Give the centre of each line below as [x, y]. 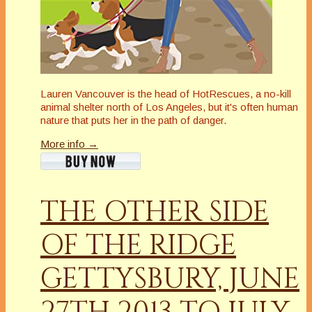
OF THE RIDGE [138, 246]
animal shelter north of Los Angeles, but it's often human [169, 107]
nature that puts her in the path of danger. [133, 120]
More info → [69, 143]
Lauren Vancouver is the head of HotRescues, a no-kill [166, 93]
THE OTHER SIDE [155, 213]
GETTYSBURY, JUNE [170, 280]
